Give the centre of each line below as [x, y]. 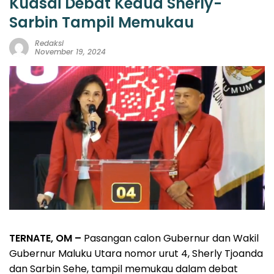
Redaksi [49, 43]
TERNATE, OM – [45, 239]
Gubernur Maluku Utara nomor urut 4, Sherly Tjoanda [136, 254]
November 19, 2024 [70, 52]
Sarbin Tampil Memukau [102, 23]
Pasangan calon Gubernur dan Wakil [170, 239]
